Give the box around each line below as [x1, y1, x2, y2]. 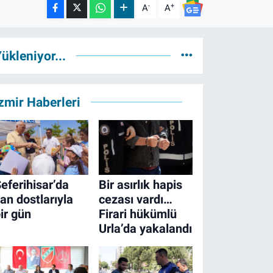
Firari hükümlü [98, 207, 177, 222]
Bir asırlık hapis [98, 177, 182, 193]
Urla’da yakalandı [98, 221, 192, 236]
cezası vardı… [98, 192, 172, 207]
